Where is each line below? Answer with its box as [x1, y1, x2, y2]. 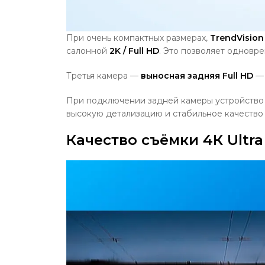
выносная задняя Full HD [141, 70, 253, 81]
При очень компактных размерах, [66, 32, 208, 43]
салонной [66, 45, 107, 56]
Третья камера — [66, 70, 138, 81]
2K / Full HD [109, 45, 159, 56]
